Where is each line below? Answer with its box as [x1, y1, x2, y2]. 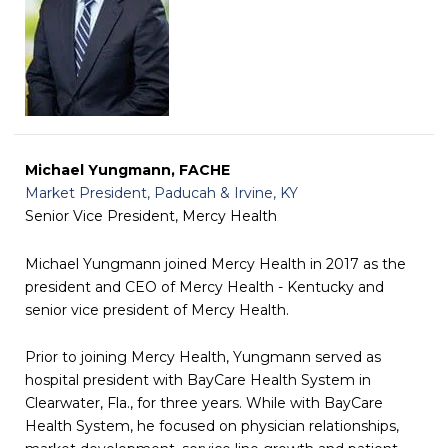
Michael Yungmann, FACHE [24, 161, 230, 179]
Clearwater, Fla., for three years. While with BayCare [24, 394, 383, 412]
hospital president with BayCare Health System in [24, 371, 371, 389]
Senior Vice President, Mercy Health [24, 207, 277, 225]
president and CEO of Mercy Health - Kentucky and [24, 277, 384, 296]
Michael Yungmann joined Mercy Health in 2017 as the [24, 254, 406, 273]
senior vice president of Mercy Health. [24, 300, 289, 319]
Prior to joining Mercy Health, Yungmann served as [24, 348, 381, 366]
